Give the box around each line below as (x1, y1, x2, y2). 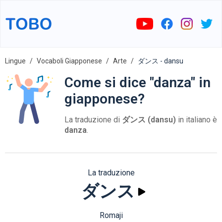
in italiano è (176, 115, 217, 124)
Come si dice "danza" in (64, 74, 211, 91)
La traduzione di (64, 115, 122, 124)
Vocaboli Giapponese (37, 57, 102, 65)
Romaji (99, 211, 123, 220)
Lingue (5, 57, 26, 65)
